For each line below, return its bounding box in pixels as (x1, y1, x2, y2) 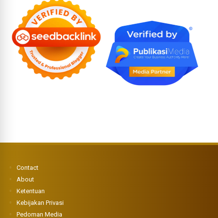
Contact (17, 163, 39, 171)
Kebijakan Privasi (17, 199, 64, 206)
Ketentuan (17, 187, 45, 195)
